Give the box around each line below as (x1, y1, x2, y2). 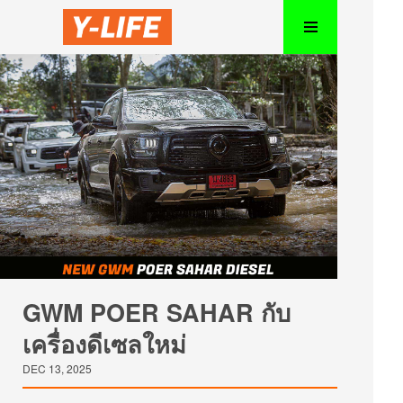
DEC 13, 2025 (22, 361, 92, 376)
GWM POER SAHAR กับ (22, 295, 291, 329)
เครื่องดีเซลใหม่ (22, 327, 186, 361)
